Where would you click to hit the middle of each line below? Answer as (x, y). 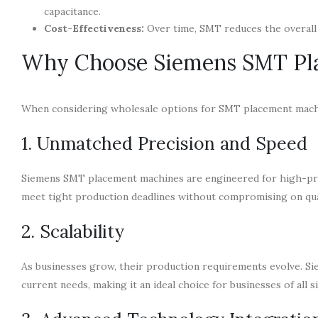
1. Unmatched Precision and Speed (164, 143)
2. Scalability (73, 231)
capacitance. (72, 11)
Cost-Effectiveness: (94, 28)
